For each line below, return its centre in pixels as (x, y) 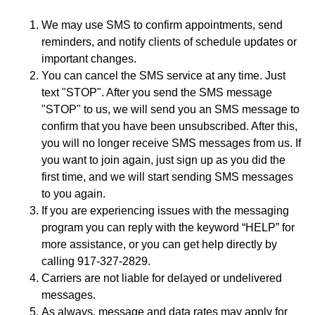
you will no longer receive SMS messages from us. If (171, 143)
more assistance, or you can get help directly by (159, 244)
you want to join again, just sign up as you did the (163, 160)
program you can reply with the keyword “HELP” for (168, 227)
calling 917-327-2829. (96, 261)
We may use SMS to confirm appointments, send (162, 25)
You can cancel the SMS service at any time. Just (163, 75)
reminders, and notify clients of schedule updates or (169, 41)
